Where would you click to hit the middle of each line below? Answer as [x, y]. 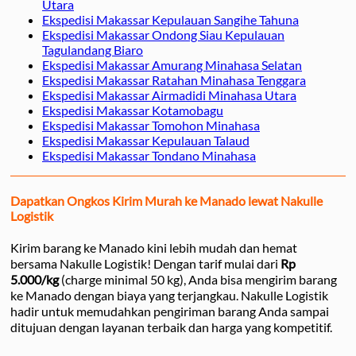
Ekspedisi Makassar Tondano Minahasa [149, 155]
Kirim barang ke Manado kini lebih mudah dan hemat [154, 248]
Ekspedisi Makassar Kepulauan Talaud [146, 140]
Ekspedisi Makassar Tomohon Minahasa [151, 125]
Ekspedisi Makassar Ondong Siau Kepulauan [163, 34]
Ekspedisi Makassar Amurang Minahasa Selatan [172, 64]
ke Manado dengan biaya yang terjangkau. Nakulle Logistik [169, 296]
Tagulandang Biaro [93, 49]
